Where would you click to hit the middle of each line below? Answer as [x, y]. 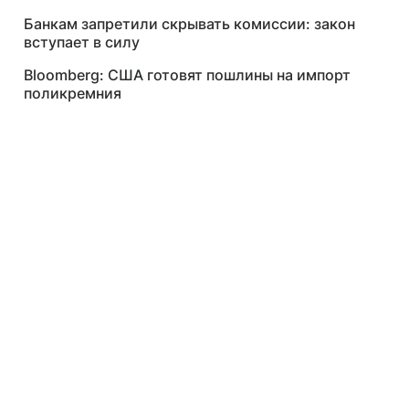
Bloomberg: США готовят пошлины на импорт [187, 75]
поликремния [73, 93]
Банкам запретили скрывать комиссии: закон [189, 24]
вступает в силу [82, 42]
